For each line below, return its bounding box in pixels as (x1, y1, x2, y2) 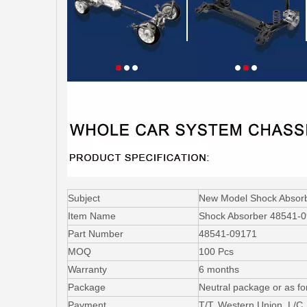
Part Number (68, 228, 123, 239)
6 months (199, 263, 239, 275)
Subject (68, 192, 100, 204)
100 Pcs (199, 245, 234, 257)
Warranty (68, 263, 107, 275)
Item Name (68, 210, 116, 221)
